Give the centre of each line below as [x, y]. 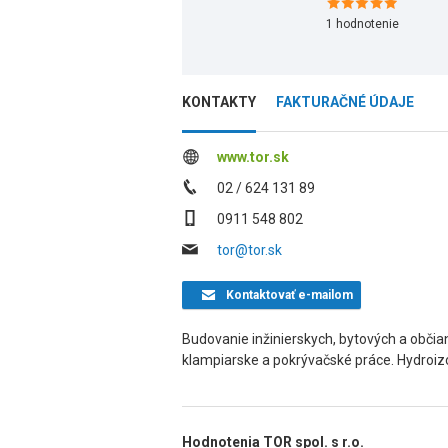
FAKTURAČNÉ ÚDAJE [345, 102]
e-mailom [323, 295]
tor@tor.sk [249, 250]
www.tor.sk [253, 157]
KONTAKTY [219, 102]
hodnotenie [365, 24]
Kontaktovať [260, 295]
